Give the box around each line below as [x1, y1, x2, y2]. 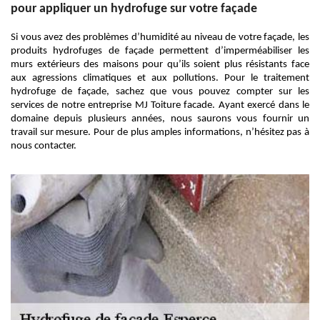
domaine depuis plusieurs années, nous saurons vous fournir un [11, 114, 309, 124]
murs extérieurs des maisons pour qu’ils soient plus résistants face [11, 59, 309, 70]
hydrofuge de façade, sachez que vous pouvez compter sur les [11, 86, 309, 97]
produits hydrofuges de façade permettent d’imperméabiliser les [11, 46, 309, 56]
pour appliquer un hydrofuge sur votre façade [11, 2, 257, 16]
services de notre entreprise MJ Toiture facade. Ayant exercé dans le [11, 100, 309, 111]
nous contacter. [11, 141, 76, 151]
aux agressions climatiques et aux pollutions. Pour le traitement [11, 73, 309, 84]
